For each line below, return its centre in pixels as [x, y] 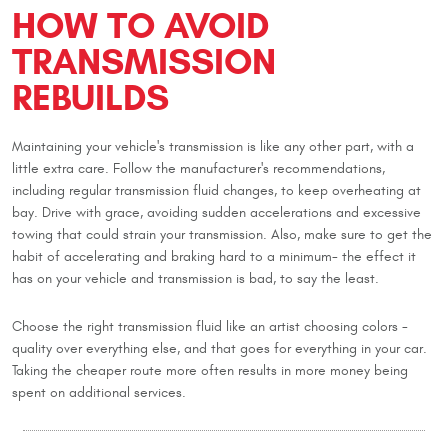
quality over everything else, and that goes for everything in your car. [219, 349]
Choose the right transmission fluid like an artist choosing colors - [210, 327]
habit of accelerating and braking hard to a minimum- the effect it [214, 257]
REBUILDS [90, 98]
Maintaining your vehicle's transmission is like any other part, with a [213, 147]
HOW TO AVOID [140, 26]
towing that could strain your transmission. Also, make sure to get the [222, 235]
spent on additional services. [99, 393]
